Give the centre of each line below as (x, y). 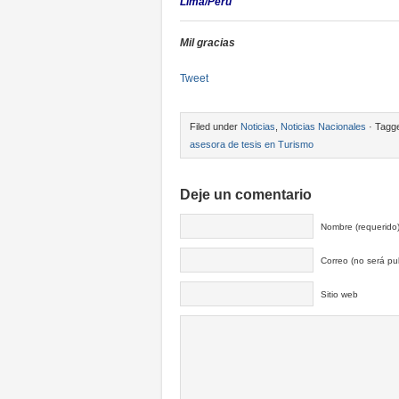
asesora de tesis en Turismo (252, 144)
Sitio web (339, 294)
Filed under (215, 126)
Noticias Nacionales (323, 126)
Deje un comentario (246, 195)
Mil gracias (208, 43)
